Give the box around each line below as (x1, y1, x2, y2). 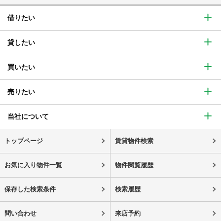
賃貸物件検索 (114, 137, 153, 145)
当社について (7, 112, 49, 121)
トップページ (4, 137, 43, 145)
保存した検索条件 (4, 185, 56, 193)
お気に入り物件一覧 (4, 161, 62, 169)
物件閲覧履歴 (114, 161, 153, 169)
